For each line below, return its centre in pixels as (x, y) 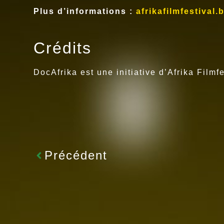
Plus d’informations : (83, 11)
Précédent (76, 155)
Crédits (63, 48)
